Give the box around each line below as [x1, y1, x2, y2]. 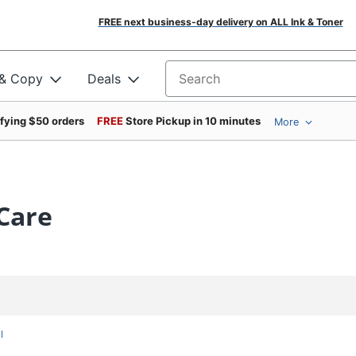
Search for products [165, 75, 286, 92]
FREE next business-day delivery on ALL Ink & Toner [98, 16, 343, 28]
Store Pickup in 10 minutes [126, 114, 261, 127]
